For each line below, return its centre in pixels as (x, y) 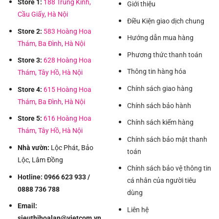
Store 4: (30, 89)
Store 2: (30, 31)
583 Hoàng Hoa (67, 31)
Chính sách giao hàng (160, 88)
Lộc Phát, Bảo (71, 148)
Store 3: (30, 61)
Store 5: (30, 119)
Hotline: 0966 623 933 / (54, 177)
